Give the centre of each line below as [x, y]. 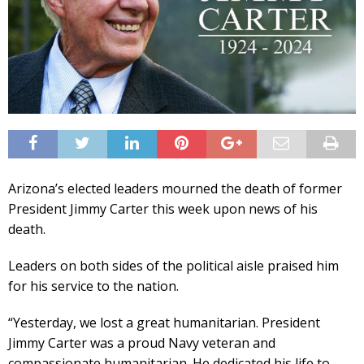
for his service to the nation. [93, 286]
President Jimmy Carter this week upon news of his [163, 208]
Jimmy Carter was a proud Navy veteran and [142, 342]
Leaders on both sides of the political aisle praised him [173, 265]
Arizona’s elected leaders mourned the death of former [175, 188]
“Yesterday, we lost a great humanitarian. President [164, 322]
